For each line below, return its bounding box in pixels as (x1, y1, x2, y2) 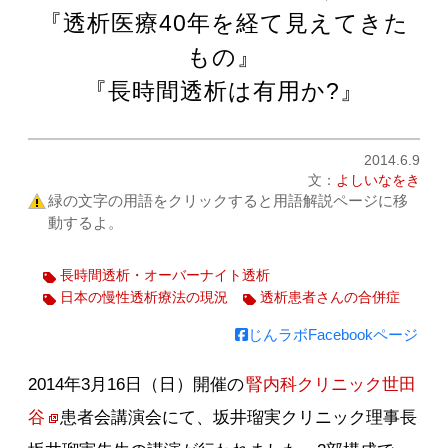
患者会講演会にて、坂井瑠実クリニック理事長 (60, 408, 418, 427)
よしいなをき (335, 172, 420, 188)
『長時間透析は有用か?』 (83, 78, 364, 104)
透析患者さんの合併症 (260, 290, 401, 305)
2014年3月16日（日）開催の (28, 375, 245, 394)
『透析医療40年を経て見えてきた (38, 10, 409, 36)
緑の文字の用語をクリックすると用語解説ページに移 (48, 192, 409, 209)
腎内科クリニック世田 (246, 375, 417, 394)
